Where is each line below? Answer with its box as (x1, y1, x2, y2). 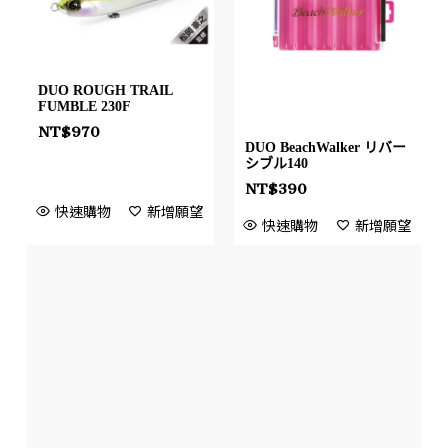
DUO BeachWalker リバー (245, 139, 406, 155)
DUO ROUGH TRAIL (37, 83, 172, 99)
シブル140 (245, 155, 308, 171)
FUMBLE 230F (37, 99, 131, 115)
